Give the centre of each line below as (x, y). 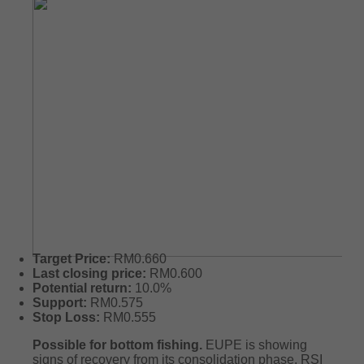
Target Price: (71, 259)
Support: (60, 303)
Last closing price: (89, 273)
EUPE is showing (256, 345)
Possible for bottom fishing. (119, 345)
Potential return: (82, 288)
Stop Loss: (66, 317)
